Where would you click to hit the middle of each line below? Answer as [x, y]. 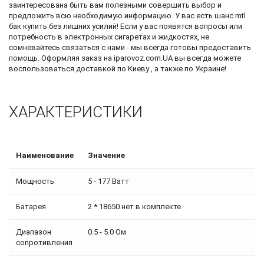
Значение [106, 155]
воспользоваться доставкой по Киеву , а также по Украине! [118, 68]
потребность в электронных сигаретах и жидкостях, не [109, 37]
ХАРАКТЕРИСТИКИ [76, 112]
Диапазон [34, 232]
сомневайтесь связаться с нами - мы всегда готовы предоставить [130, 47]
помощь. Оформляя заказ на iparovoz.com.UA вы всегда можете [125, 58]
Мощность [35, 181]
